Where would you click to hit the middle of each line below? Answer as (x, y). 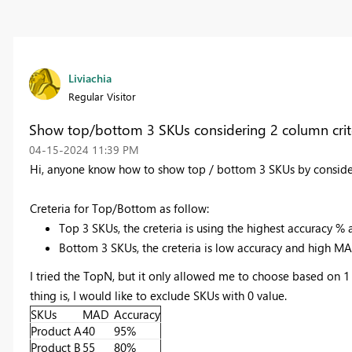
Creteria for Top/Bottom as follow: (119, 209)
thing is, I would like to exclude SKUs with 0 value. (158, 296)
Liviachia (90, 79)
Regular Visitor (102, 97)
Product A (56, 331)
